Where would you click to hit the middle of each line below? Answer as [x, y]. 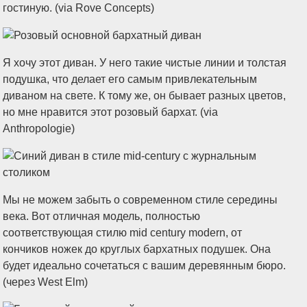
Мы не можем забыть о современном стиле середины [140, 200]
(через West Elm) [46, 282]
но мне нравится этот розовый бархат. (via [111, 112]
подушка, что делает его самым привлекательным [130, 79]
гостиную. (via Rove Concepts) [79, 8]
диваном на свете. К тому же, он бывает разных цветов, [145, 96]
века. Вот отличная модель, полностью [102, 216]
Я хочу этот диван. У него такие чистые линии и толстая [145, 63]
